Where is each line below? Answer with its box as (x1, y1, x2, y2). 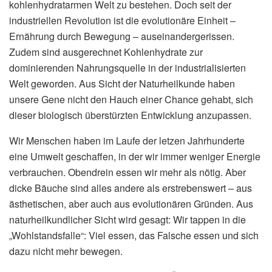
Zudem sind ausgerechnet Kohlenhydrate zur (9, 45, 203, 59)
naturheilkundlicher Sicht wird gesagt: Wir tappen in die (9, 212, 246, 227)
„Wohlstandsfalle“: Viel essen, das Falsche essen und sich (9, 228, 259, 243)
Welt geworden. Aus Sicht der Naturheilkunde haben (9, 76, 235, 91)
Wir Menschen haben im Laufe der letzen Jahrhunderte (9, 134, 245, 148)
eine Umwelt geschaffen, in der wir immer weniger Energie (9, 149, 260, 164)
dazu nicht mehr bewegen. (9, 244, 123, 259)
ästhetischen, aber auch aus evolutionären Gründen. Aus (9, 197, 253, 211)
